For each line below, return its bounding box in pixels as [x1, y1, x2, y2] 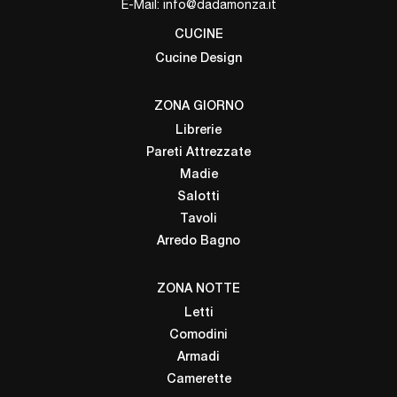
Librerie [175, 125, 222, 137]
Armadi [177, 352, 220, 364]
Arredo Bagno [157, 236, 240, 248]
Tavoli [180, 214, 217, 226]
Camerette [166, 374, 231, 386]
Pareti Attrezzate [146, 147, 251, 160]
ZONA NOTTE [157, 284, 240, 296]
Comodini [169, 330, 228, 342]
